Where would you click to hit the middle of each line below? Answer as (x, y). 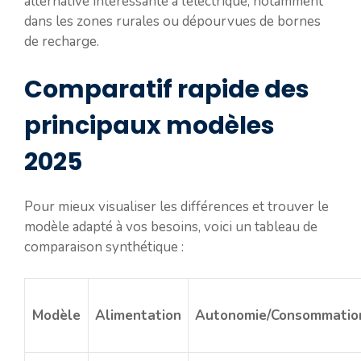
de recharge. (62, 41)
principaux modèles (149, 126)
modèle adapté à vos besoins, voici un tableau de (171, 227)
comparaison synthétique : (104, 247)
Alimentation (138, 315)
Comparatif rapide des (167, 89)
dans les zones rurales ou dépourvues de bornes (172, 21)
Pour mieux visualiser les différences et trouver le (176, 207)
